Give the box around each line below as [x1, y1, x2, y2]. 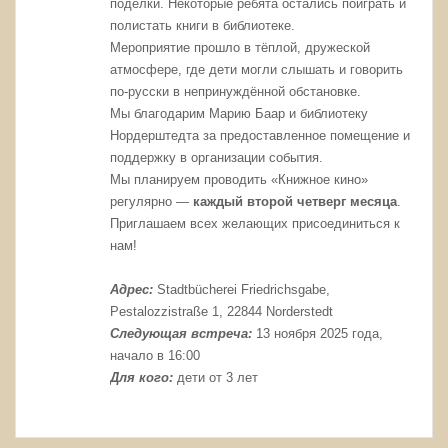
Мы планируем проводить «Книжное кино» [110, 172, 369, 188]
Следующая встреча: [110, 326, 253, 342]
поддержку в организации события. [110, 150, 324, 166]
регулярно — [110, 194, 194, 210]
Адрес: [110, 282, 154, 298]
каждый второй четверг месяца [193, 194, 398, 210]
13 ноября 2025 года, [252, 326, 384, 342]
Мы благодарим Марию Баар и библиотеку [110, 106, 369, 122]
